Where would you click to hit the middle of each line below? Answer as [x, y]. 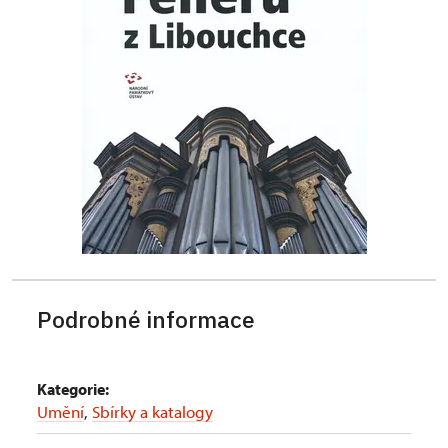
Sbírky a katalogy [152, 411]
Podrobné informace [146, 319]
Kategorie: [73, 389]
